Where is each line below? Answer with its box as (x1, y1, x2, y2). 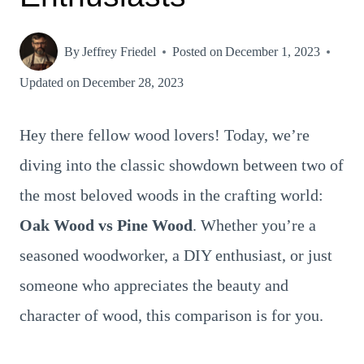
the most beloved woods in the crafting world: (19, 186, 323, 204)
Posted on (172, 45, 223, 58)
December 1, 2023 (225, 45, 321, 58)
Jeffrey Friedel (82, 45, 157, 58)
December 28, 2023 (82, 76, 184, 89)
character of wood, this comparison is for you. (19, 306, 323, 324)
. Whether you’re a (193, 216, 316, 234)
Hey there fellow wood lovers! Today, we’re (19, 126, 310, 144)
